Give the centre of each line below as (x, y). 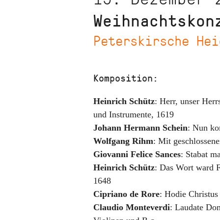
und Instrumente (122, 114)
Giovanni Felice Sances (137, 154)
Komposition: (126, 78)
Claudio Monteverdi (132, 207)
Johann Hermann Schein (140, 128)
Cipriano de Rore (126, 194)
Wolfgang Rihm (123, 141)
